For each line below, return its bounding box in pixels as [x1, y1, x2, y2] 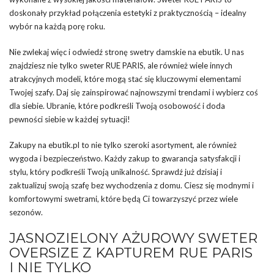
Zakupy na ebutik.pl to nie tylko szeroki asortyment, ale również [9, 140, 237, 150]
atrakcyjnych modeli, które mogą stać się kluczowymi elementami [9, 74, 241, 84]
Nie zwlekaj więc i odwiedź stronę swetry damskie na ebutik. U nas [9, 47, 244, 57]
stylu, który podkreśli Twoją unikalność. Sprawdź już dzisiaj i [9, 167, 222, 177]
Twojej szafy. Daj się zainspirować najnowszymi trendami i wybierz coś [9, 87, 258, 98]
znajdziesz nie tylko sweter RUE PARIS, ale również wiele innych [9, 61, 232, 71]
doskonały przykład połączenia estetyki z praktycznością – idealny [9, 8, 246, 18]
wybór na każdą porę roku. [9, 21, 105, 32]
